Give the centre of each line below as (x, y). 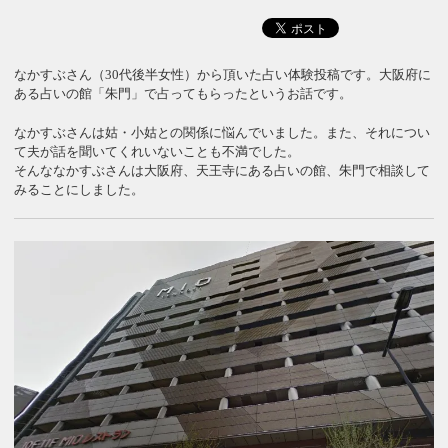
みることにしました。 (79, 189)
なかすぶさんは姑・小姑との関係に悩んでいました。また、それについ (222, 132)
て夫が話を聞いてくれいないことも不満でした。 (157, 151)
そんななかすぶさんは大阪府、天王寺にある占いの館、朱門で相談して (222, 170)
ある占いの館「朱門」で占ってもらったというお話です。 (183, 94)
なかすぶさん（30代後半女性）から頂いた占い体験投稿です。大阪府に (223, 75)
